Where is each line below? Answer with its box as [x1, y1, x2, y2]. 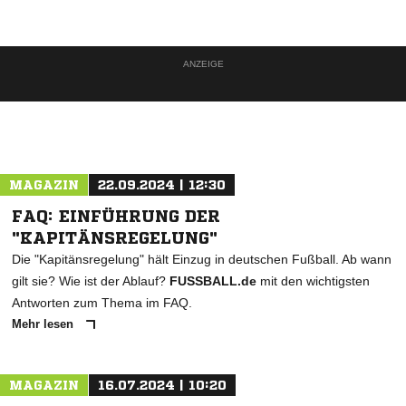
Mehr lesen [12, 317, 77, 331]
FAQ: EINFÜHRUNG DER [12, 208, 220, 224]
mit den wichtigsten [256, 274, 370, 288]
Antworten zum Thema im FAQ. [12, 295, 192, 310]
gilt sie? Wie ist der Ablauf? [12, 274, 169, 288]
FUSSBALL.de [169, 274, 256, 288]
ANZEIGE [182, 59, 224, 69]
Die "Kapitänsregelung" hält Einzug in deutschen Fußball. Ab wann [12, 252, 391, 266]
